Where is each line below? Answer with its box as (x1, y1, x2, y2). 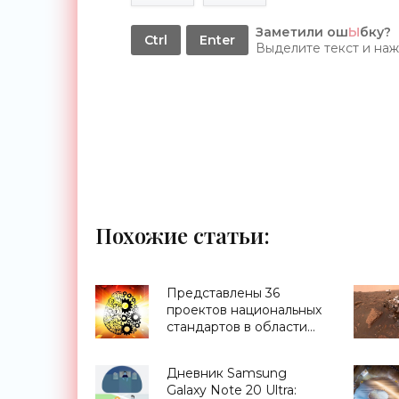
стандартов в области (166, 319, 307, 335)
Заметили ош (255, 24, 348, 40)
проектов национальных (166, 302, 322, 318)
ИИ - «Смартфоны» (166, 336, 286, 352)
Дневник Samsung (166, 365, 287, 381)
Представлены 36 (166, 285, 280, 301)
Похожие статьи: (94, 221, 270, 249)
